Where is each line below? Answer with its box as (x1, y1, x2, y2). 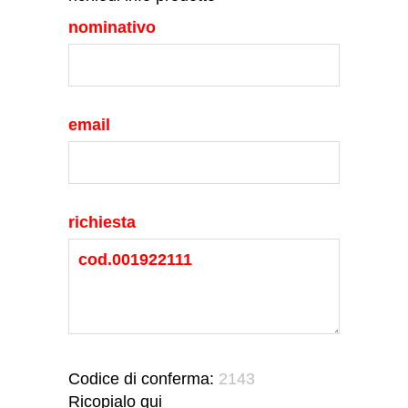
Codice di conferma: (68, 370, 219, 389)
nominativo (68, 18, 156, 37)
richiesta (68, 213, 136, 232)
